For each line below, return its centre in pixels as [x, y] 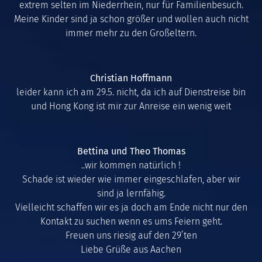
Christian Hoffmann [131, 78]
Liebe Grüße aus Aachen [131, 249]
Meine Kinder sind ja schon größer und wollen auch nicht [131, 19]
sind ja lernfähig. [131, 193]
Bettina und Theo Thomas [131, 151]
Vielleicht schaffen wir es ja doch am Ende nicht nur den [131, 207]
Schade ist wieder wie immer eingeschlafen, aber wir [131, 179]
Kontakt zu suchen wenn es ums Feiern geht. [131, 221]
